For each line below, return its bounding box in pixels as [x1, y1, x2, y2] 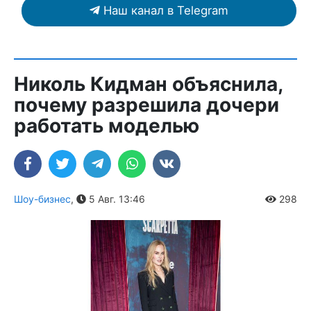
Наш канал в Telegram [103, 3, 228, 17]
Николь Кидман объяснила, [14, 72, 283, 96]
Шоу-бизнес [14, 192, 71, 205]
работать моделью [14, 113, 199, 137]
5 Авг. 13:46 [86, 192, 145, 205]
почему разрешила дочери [14, 92, 279, 117]
